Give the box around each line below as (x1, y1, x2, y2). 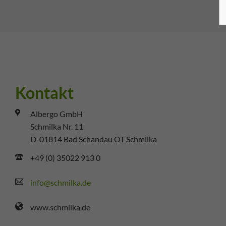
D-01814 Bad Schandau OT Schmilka (30, 134, 157, 144)
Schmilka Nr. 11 (30, 122, 83, 132)
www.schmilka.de (30, 202, 90, 212)
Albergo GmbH (30, 109, 83, 119)
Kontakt (15, 82, 74, 102)
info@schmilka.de (30, 178, 91, 188)
